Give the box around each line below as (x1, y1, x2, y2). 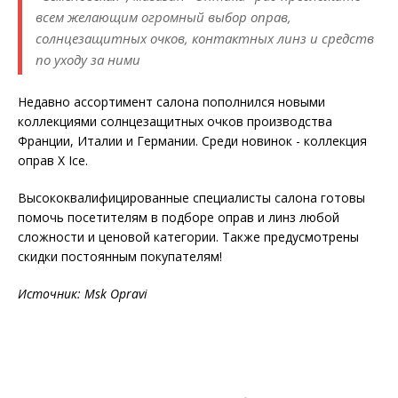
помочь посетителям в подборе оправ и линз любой (18, 209, 339, 227)
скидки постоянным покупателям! (18, 248, 222, 266)
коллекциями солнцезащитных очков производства (18, 113, 332, 131)
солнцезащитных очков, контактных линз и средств (36, 29, 374, 48)
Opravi (110, 285, 147, 303)
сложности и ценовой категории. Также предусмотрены (18, 228, 359, 246)
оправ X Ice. (18, 152, 88, 170)
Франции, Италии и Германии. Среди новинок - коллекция (18, 132, 367, 150)
